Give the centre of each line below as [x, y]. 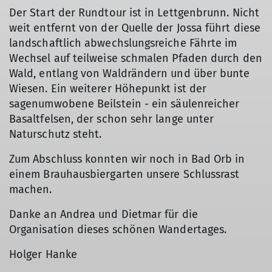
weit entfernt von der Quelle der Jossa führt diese [135, 28]
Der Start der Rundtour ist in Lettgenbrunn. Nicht [134, 13]
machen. [31, 189]
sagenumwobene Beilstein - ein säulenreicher [124, 104]
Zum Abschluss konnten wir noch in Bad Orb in [127, 159]
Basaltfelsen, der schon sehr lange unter [112, 119]
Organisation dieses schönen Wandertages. [118, 229]
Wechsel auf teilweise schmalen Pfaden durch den [136, 58]
